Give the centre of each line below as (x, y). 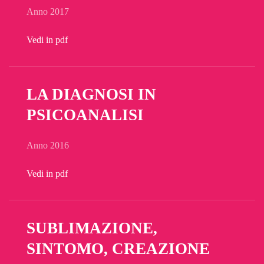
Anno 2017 (48, 11)
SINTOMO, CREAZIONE (118, 249)
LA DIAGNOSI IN (91, 94)
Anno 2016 (48, 145)
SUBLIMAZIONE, (92, 228)
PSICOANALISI (85, 115)
